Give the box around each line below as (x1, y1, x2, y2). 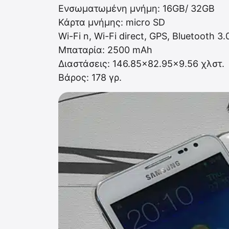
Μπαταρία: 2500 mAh (58, 44, 152, 55)
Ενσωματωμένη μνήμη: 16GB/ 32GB (58, 3, 215, 14)
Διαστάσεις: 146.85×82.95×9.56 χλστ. (58, 58, 224, 69)
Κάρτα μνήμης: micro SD (58, 16, 165, 28)
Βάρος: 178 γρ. (58, 72, 122, 83)
